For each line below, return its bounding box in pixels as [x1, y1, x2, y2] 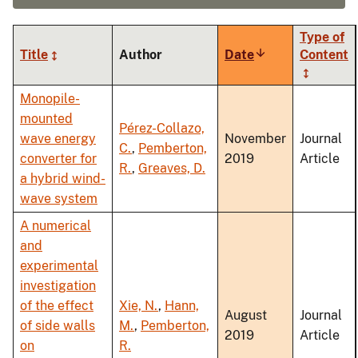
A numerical [20, 218, 91, 234]
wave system [20, 191, 97, 207]
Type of [300, 30, 344, 46]
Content [300, 47, 348, 63]
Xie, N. [119, 298, 158, 314]
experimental [20, 258, 98, 274]
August [225, 308, 267, 324]
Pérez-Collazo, [119, 121, 205, 137]
